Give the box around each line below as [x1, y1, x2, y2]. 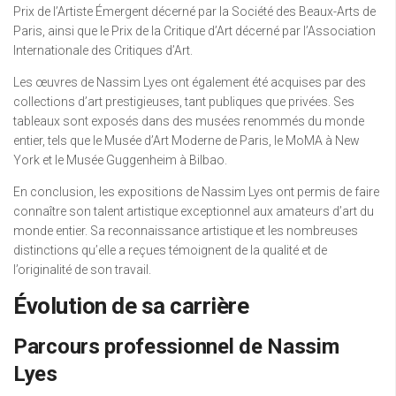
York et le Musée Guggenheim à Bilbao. [13, 152, 227, 167]
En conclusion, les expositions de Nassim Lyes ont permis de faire [13, 184, 379, 199]
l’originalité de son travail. [13, 262, 151, 277]
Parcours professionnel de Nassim [13, 333, 339, 359]
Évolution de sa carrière [13, 292, 248, 319]
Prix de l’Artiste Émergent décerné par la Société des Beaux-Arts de [13, 4, 376, 19]
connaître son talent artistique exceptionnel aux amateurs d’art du [13, 203, 374, 218]
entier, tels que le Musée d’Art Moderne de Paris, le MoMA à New [13, 133, 360, 148]
